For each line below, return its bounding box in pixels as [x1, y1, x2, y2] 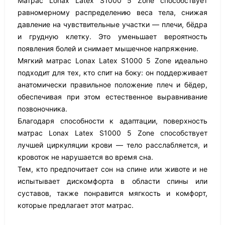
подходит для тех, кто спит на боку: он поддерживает [18, 68, 207, 77]
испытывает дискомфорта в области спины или [18, 177, 207, 185]
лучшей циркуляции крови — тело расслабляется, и [18, 141, 207, 149]
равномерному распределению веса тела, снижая [18, 8, 207, 17]
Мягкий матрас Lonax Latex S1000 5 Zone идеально [18, 56, 207, 65]
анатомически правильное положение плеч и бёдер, [18, 80, 207, 89]
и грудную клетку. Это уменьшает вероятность [18, 32, 207, 41]
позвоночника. [18, 104, 67, 113]
